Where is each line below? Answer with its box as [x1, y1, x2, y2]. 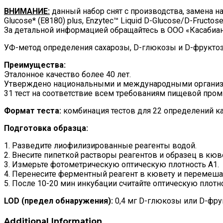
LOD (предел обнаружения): [4, 196, 113, 206]
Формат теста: [4, 106, 61, 116]
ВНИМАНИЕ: [4, 6, 50, 16]
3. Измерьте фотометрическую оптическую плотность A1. [4, 160, 219, 170]
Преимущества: [4, 60, 66, 70]
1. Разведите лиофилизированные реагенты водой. [4, 141, 197, 151]
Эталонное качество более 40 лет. [4, 70, 131, 80]
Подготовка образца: [4, 123, 88, 133]
